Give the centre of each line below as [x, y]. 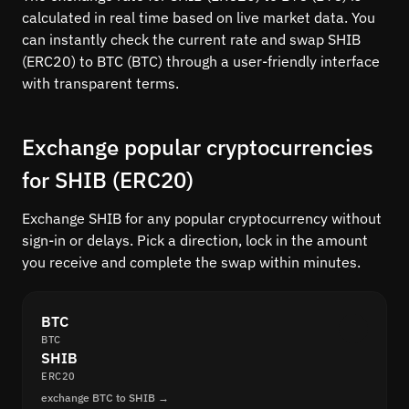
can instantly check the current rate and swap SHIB [191, 40]
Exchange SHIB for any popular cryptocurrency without [202, 219]
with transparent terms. [100, 84]
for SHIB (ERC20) [108, 180]
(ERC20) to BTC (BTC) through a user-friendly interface [201, 62]
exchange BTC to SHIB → [105, 398]
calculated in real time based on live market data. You [199, 18]
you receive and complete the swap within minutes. [191, 262]
